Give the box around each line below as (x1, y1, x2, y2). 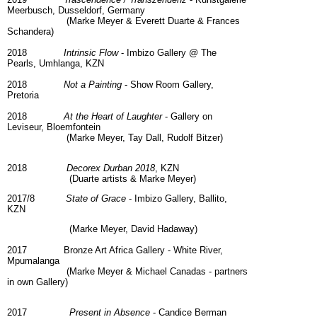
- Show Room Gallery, (122, 79, 214, 91)
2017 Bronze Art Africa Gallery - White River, (7, 245, 223, 256)
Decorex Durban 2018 (67, 163, 155, 174)
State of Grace (66, 193, 126, 204)
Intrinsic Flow (64, 47, 121, 59)
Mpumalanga (7, 255, 59, 267)
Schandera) (7, 26, 59, 38)
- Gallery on (162, 111, 212, 122)
